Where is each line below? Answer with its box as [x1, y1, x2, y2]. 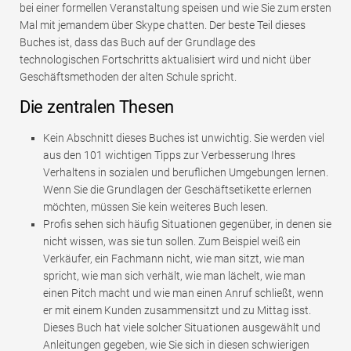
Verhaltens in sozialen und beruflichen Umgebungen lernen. [43, 165, 328, 179]
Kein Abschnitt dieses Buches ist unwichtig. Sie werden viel [43, 131, 324, 144]
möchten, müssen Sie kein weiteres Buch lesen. [43, 200, 268, 213]
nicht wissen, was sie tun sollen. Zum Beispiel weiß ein [43, 234, 301, 248]
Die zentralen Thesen [20, 96, 174, 117]
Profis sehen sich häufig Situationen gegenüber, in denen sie [43, 217, 331, 230]
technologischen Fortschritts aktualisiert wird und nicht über [20, 52, 311, 66]
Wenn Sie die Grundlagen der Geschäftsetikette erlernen [43, 183, 312, 196]
